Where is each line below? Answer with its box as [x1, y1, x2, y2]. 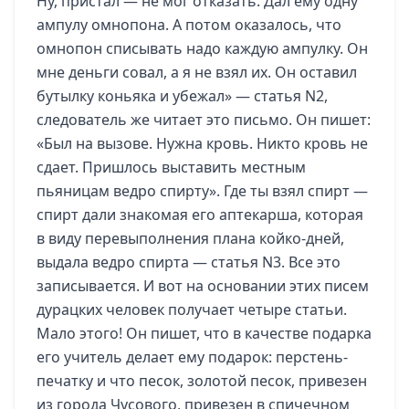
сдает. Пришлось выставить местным [37, 157, 306, 177]
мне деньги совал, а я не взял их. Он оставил [37, 62, 357, 82]
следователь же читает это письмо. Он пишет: [37, 110, 371, 130]
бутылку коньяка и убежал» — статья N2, [37, 86, 328, 106]
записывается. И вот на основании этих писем [37, 276, 369, 296]
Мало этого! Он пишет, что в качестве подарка [37, 323, 372, 343]
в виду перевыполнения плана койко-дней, [37, 228, 344, 248]
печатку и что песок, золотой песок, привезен [37, 371, 367, 391]
